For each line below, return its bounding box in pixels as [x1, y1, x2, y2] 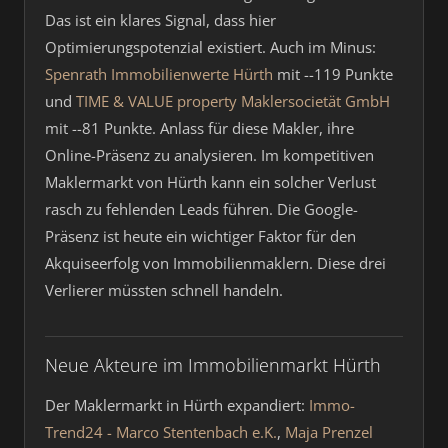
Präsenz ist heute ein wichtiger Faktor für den [45, 226, 356, 246]
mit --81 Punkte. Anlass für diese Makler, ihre [45, 118, 354, 138]
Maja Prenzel [285, 422, 373, 442]
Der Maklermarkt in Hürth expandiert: [45, 395, 309, 415]
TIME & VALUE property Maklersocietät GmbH [76, 91, 390, 111]
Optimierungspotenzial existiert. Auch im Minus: [45, 37, 376, 57]
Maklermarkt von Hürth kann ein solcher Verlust [45, 172, 376, 192]
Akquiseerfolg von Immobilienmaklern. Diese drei [45, 253, 386, 273]
